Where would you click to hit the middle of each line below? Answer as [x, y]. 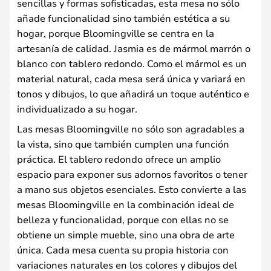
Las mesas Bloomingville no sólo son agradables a [131, 129]
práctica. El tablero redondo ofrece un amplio [119, 159]
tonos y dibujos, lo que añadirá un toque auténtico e [133, 93]
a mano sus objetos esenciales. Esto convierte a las [132, 189]
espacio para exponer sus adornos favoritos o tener [132, 174]
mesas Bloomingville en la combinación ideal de [126, 204]
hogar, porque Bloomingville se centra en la [116, 33]
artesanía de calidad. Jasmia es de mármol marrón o [134, 48]
